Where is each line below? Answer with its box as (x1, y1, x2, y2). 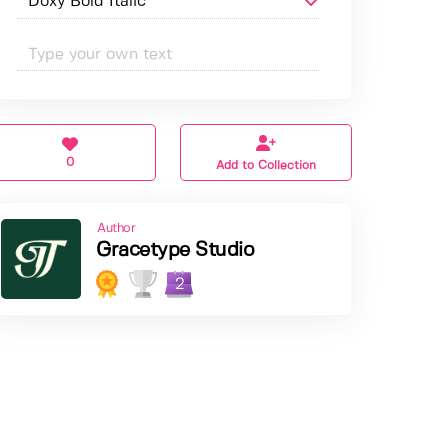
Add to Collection (216, 160, 317, 172)
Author (97, 222, 136, 236)
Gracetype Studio (96, 241, 255, 261)
